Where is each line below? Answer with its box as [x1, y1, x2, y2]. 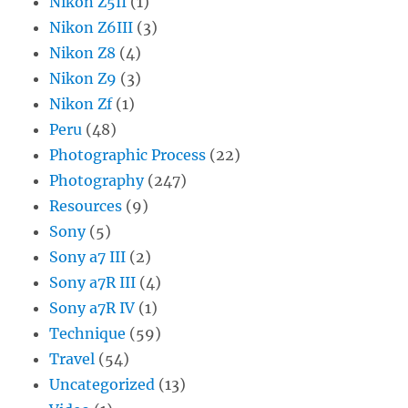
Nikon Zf [49, 95, 113, 114]
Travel [49, 350, 96, 369]
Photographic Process [49, 146, 207, 165]
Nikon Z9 [49, 69, 117, 88]
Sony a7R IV [49, 299, 136, 318]
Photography [49, 171, 145, 190]
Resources [49, 197, 123, 216]
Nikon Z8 [49, 44, 117, 63]
